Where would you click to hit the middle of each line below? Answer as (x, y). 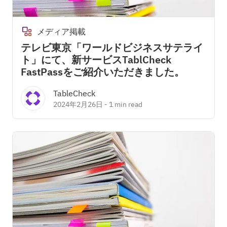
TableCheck (74, 93)
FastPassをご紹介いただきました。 (103, 72)
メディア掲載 (61, 31)
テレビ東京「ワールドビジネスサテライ (112, 47)
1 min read (126, 104)
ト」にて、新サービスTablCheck (96, 60)
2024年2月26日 (78, 104)
